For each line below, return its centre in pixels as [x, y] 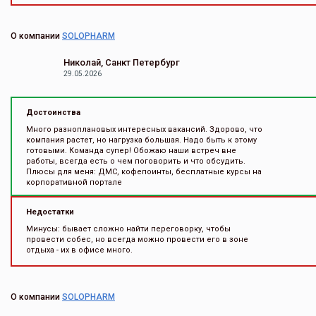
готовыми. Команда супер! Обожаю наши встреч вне [131, 151]
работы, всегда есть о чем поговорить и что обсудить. [136, 161]
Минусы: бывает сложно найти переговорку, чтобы [128, 229]
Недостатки [50, 212]
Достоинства [53, 113]
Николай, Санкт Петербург [122, 62]
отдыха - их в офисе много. [79, 250]
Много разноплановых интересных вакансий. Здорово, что [144, 129]
